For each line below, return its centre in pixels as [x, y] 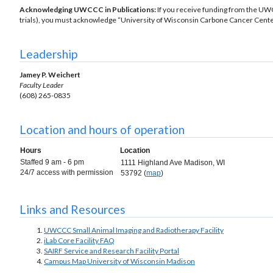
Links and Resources [73, 209]
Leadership [48, 54]
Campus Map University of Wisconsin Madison [119, 261]
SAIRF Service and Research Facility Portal [112, 250]
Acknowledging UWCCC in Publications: [88, 9]
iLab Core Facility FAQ [79, 240]
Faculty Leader [41, 85]
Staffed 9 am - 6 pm [53, 162]
